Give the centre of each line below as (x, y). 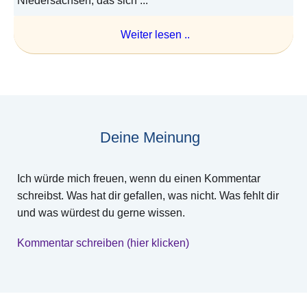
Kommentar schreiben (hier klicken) (103, 243)
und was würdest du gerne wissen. (101, 213)
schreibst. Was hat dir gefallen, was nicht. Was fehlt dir (148, 196)
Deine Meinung (150, 138)
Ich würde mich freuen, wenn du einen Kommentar (139, 179)
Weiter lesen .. (155, 35)
